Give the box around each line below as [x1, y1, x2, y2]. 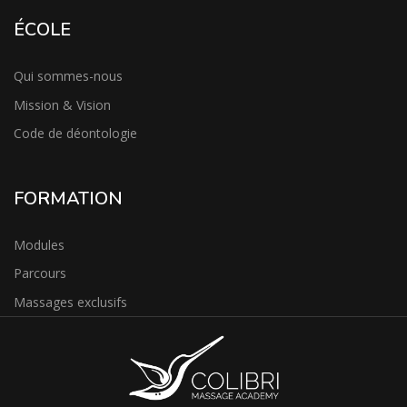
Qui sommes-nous [14, 67, 123, 85]
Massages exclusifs [14, 293, 127, 311]
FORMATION [14, 185, 123, 211]
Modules [14, 236, 65, 254]
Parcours [14, 264, 66, 283]
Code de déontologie [14, 124, 137, 142]
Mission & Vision [14, 95, 111, 114]
